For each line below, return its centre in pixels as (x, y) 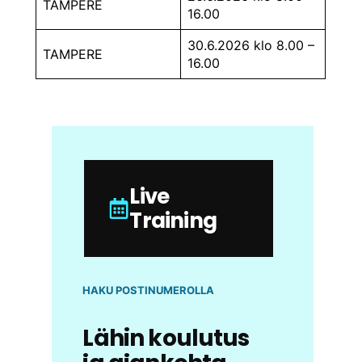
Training (173, 220)
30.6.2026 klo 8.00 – (251, 45)
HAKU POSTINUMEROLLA (149, 290)
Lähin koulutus (166, 339)
